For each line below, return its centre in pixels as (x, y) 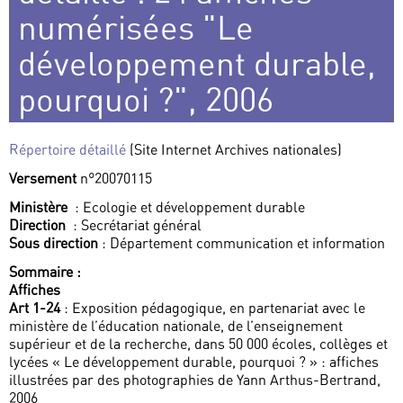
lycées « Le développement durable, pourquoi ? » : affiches (194, 362)
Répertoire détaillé (67, 150)
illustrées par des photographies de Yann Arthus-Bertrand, (195, 380)
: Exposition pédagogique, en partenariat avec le (213, 308)
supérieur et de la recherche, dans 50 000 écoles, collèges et (198, 344)
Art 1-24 (35, 308)
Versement (45, 179)
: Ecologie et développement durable (188, 207)
